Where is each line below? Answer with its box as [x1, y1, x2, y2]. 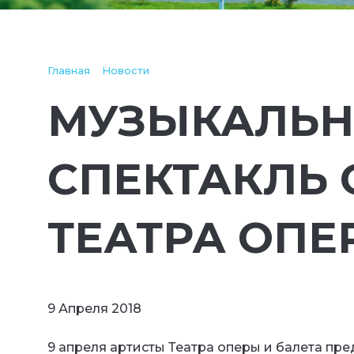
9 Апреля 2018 [47, 300, 141, 316]
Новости [102, 64, 149, 77]
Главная [47, 64, 90, 77]
